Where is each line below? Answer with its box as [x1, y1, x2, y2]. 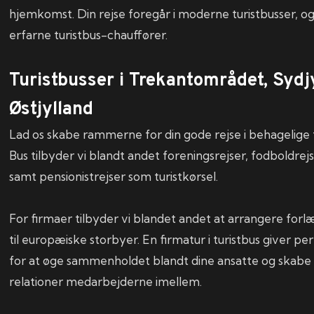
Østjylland [9, 97, 94, 121]
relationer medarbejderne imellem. [9, 273, 203, 289]
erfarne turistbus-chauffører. [9, 27, 168, 42]
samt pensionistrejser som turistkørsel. [9, 168, 221, 184]
